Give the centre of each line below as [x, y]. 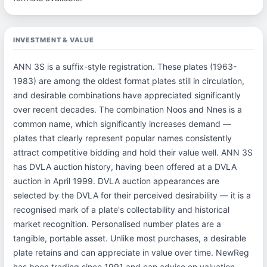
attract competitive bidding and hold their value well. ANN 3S [133, 152]
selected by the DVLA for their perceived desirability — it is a [132, 195]
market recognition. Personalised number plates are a [117, 224]
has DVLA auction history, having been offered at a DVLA [125, 167]
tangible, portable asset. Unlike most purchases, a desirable [129, 238]
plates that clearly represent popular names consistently [122, 138]
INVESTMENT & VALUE [53, 40]
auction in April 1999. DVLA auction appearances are [116, 181]
